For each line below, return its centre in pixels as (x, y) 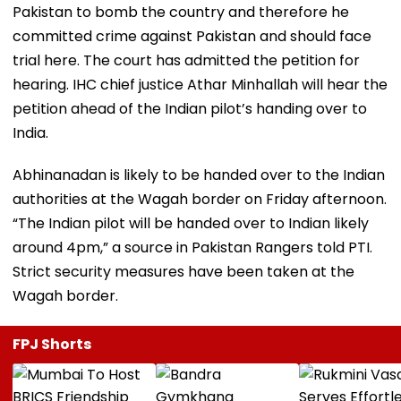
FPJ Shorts (52, 344)
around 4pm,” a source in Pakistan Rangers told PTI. (192, 247)
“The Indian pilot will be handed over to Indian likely (191, 223)
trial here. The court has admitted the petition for (186, 60)
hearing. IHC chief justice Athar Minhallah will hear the (200, 84)
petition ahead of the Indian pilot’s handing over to (190, 108)
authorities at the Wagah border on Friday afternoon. (200, 199)
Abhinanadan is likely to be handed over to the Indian (199, 175)
